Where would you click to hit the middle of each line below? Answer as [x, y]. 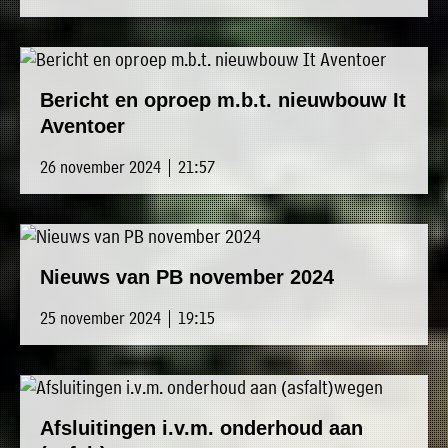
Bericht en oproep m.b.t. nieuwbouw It [223, 100]
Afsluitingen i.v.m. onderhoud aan [201, 428]
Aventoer [82, 126]
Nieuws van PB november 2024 [187, 277]
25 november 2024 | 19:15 [127, 318]
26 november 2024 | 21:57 [127, 167]
